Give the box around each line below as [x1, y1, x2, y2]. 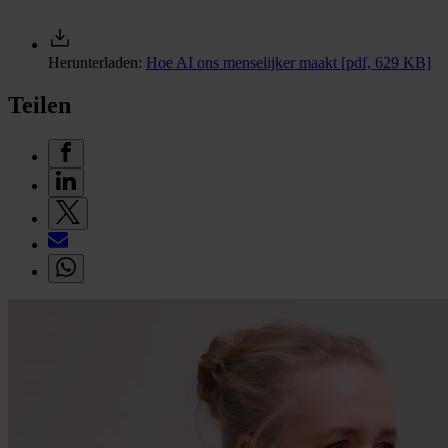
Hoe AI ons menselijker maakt [146, 54, 341, 72]
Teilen [8, 92, 71, 119]
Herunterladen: [48, 54, 146, 72]
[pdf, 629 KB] [341, 54, 431, 72]
